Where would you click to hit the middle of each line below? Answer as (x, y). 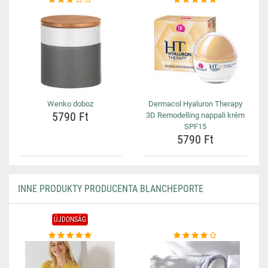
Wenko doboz (70, 104)
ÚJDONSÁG (70, 220)
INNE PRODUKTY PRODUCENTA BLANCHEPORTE (111, 189)
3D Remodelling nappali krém (195, 115)
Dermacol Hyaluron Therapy (195, 104)
